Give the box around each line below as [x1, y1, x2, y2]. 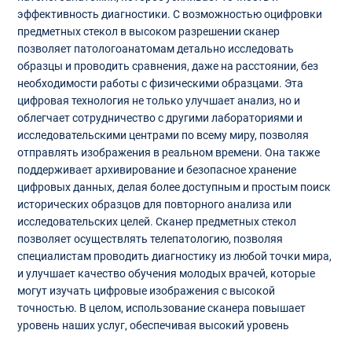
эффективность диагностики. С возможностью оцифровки [16, 8, 322, 21]
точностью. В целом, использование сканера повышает [16, 302, 306, 315]
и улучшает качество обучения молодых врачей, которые [16, 267, 315, 280]
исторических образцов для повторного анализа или [16, 198, 291, 211]
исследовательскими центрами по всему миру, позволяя [16, 129, 309, 142]
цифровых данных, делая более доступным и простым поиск [16, 181, 331, 194]
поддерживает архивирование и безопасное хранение [16, 163, 296, 177]
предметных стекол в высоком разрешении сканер [16, 25, 280, 38]
